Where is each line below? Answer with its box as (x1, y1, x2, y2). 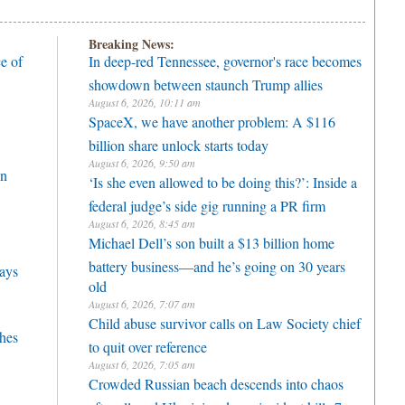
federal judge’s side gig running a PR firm (89, 196, 325, 211)
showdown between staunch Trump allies (89, 75, 323, 89)
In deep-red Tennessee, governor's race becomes (89, 52, 362, 71)
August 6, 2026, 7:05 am (89, 357, 195, 372)
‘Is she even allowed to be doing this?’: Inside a (89, 173, 357, 192)
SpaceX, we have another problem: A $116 (89, 112, 335, 131)
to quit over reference (89, 337, 207, 352)
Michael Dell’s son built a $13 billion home (89, 233, 334, 252)
